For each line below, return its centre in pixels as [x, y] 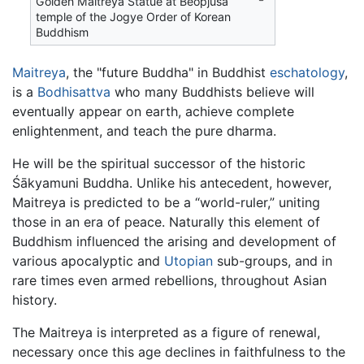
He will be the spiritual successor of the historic [159, 163]
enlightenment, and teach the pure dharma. [144, 130]
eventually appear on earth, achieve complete [153, 111]
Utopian [188, 260]
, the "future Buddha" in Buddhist [168, 72]
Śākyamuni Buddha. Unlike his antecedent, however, [172, 182]
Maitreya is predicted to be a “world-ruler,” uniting [166, 202]
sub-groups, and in [273, 260]
